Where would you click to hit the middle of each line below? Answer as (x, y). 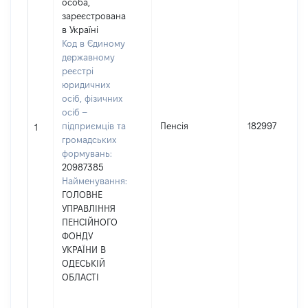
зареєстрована (94, 16)
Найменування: (95, 181)
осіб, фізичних (92, 98)
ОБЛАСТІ (80, 277)
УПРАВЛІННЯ (89, 208)
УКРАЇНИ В (84, 250)
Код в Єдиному (93, 43)
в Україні (80, 30)
